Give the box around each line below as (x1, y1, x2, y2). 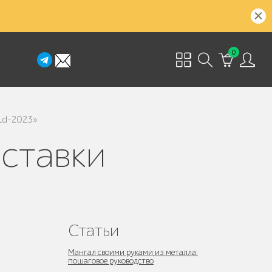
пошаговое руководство (68, 256, 154, 266)
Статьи (68, 220, 119, 240)
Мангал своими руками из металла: (68, 247, 198, 257)
